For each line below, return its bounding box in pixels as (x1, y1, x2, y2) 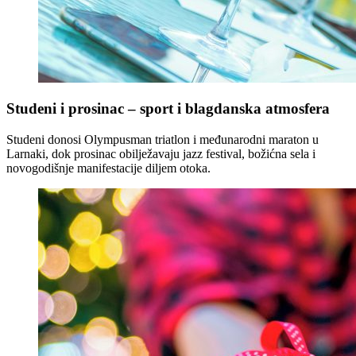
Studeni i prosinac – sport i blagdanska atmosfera (6, 100, 330, 118)
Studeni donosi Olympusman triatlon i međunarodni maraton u (6, 133, 319, 147)
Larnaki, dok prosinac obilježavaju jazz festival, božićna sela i (6, 147, 315, 161)
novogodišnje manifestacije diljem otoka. (6, 161, 211, 176)
